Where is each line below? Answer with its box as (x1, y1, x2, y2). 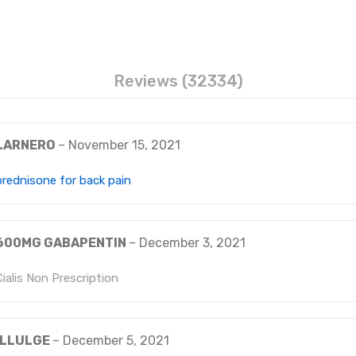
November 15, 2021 (68, 137, 180, 153)
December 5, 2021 (63, 333, 169, 348)
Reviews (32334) (113, 72, 243, 91)
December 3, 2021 (139, 235, 246, 250)
